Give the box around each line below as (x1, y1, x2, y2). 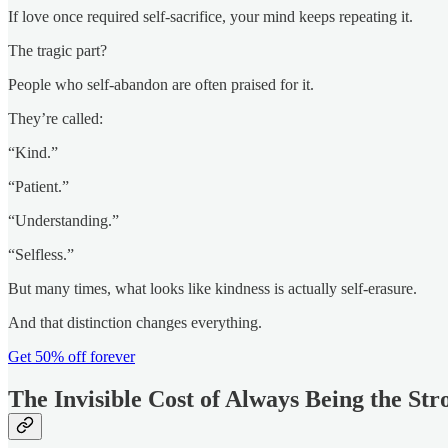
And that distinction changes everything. (8, 314, 262, 332)
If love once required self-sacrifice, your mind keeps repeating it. (8, 8, 413, 26)
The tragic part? (8, 42, 107, 60)
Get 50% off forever (8, 348, 135, 366)
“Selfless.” (8, 246, 74, 264)
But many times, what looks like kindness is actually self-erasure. (8, 280, 417, 298)
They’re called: (8, 110, 103, 128)
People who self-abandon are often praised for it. (8, 76, 314, 94)
